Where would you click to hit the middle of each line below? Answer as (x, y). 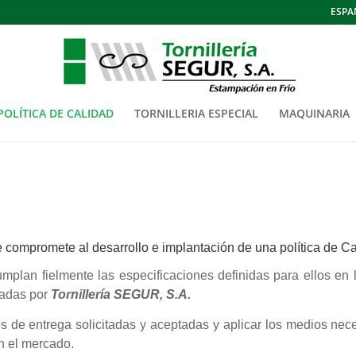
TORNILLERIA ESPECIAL (196, 113)
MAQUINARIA (314, 113)
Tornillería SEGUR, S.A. (121, 294)
